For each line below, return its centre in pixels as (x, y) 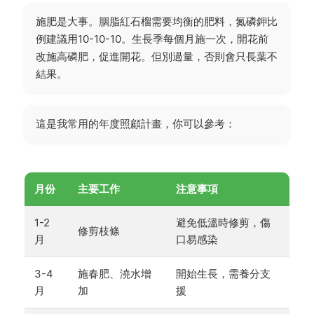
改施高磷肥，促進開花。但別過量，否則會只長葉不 (157, 56)
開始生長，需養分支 (223, 273)
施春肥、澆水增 (115, 273)
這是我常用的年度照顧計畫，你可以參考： (136, 123)
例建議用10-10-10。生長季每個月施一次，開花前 (152, 39)
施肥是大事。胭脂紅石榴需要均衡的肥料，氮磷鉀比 (157, 21)
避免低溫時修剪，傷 (223, 222)
